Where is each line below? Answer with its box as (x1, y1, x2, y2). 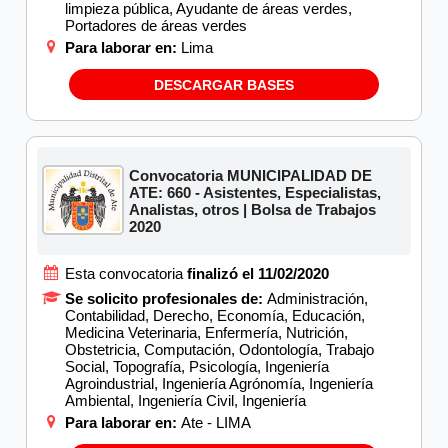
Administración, (267, 290, 368, 308)
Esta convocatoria (64, 265, 187, 283)
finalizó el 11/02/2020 (186, 265, 329, 283)
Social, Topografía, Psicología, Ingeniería (65, 358, 329, 376)
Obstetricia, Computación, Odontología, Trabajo (65, 341, 374, 359)
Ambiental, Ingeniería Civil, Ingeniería (65, 392, 306, 410)
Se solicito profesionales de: (65, 290, 267, 308)
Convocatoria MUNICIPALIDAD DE (129, 167, 373, 185)
